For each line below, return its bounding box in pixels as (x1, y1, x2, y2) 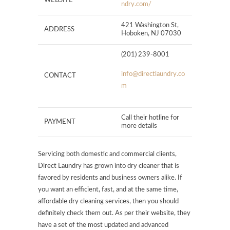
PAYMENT (44, 119, 75, 126)
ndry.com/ (121, 1, 151, 8)
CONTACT (44, 72, 76, 80)
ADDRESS (44, 26, 74, 33)
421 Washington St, (121, 22, 179, 29)
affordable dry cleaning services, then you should (38, 198, 179, 205)
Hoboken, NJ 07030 (121, 30, 181, 37)
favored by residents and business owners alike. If (38, 175, 182, 182)
